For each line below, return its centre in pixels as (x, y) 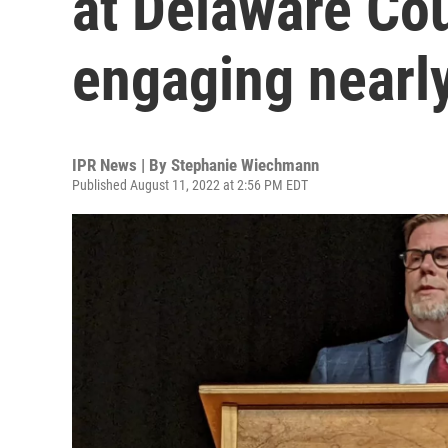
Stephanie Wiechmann (245, 165)
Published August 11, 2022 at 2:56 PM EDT (190, 185)
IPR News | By (121, 165)
